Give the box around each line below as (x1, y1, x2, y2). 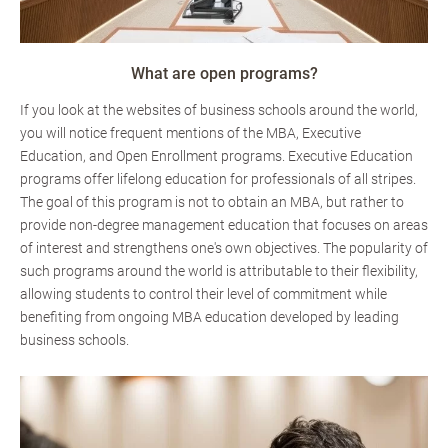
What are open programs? (130, 64, 318, 84)
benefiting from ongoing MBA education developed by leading (20, 309, 399, 326)
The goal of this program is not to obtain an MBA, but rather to (20, 194, 404, 211)
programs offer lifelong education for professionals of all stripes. (20, 171, 416, 188)
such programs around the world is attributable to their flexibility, (20, 263, 418, 280)
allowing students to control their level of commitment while (20, 286, 387, 303)
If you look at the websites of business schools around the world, (20, 102, 418, 119)
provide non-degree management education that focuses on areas (20, 217, 428, 234)
